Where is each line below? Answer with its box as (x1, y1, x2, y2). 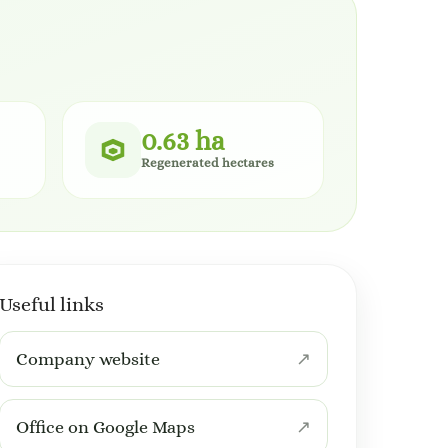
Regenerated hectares (141, 155, 274, 170)
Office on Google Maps (15, 417, 195, 437)
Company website (15, 349, 160, 369)
